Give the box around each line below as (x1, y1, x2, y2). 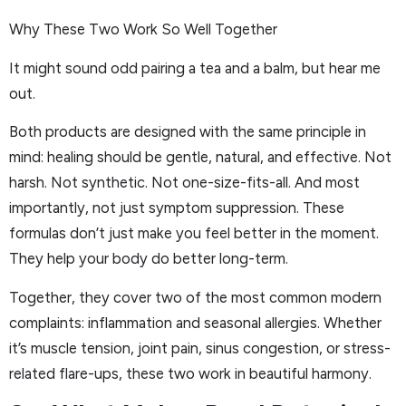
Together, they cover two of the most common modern (9, 287, 382, 306)
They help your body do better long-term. (9, 249, 288, 268)
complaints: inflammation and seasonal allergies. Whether (9, 313, 382, 332)
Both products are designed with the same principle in (9, 122, 366, 141)
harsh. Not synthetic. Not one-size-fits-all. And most (9, 173, 360, 192)
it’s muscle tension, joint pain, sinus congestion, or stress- (9, 338, 391, 357)
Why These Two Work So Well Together (9, 20, 277, 39)
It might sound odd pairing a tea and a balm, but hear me (9, 58, 381, 77)
